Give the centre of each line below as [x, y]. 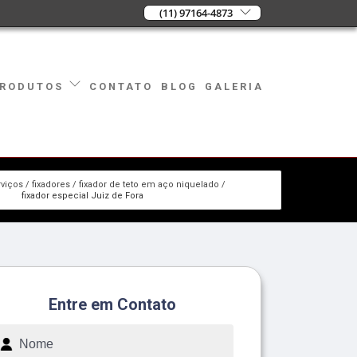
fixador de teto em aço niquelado [149, 184]
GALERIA [235, 86]
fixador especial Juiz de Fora [83, 195]
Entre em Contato [112, 304]
